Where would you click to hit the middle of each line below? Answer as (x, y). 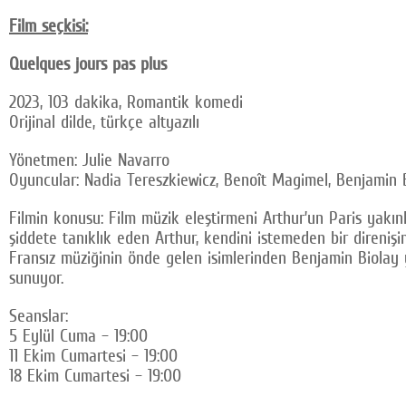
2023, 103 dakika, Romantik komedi (126, 102)
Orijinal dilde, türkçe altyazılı (104, 122)
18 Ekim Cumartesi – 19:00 (95, 376)
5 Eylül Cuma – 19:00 (78, 336)
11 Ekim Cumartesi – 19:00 (93, 356)
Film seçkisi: (48, 26)
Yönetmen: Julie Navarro (89, 160)
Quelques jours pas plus (88, 64)
